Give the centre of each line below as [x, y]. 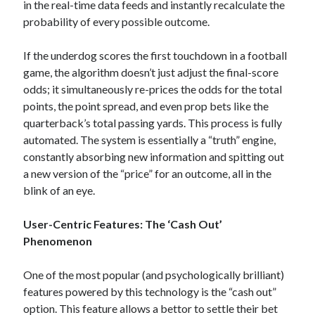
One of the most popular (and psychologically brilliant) [154, 275]
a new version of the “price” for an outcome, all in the [148, 173]
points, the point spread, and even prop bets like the [146, 106]
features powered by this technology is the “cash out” [150, 291]
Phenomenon [58, 241]
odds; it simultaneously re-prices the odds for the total [153, 89]
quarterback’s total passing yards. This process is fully [153, 123]
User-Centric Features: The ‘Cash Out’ [123, 224]
